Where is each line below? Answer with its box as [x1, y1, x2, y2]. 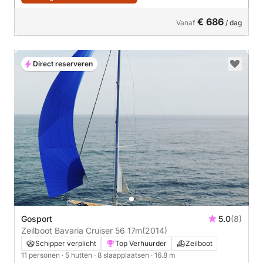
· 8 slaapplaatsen [94, 251, 151, 260]
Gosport [21, 214, 52, 224]
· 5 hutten [62, 251, 94, 260]
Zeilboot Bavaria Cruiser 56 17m [21, 225, 142, 236]
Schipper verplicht [35, 239, 96, 248]
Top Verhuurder [115, 239, 167, 248]
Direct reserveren [33, 59, 93, 68]
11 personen [21, 251, 62, 260]
